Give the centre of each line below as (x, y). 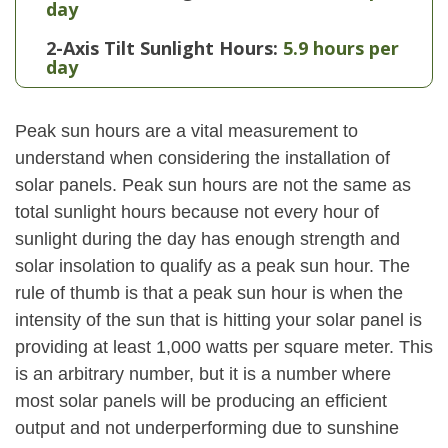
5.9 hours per (341, 48)
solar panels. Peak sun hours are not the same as (213, 185)
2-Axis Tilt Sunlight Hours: (162, 48)
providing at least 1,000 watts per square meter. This (224, 347)
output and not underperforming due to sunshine (207, 428)
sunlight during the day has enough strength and (207, 239)
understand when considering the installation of (202, 158)
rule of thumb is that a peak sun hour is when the (209, 293)
